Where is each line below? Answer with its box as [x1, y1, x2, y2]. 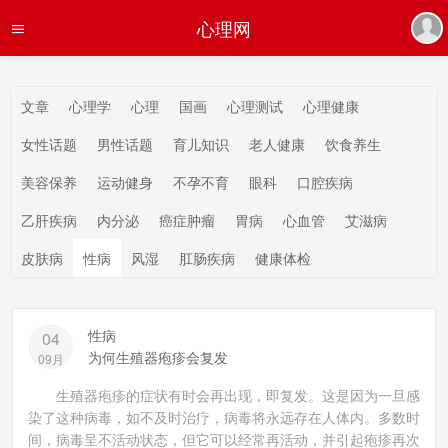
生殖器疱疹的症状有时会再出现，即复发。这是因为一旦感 [28, 385, 420, 405]
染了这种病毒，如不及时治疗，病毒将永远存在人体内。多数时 [28, 407, 420, 427]
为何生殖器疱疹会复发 [88, 347, 228, 367]
